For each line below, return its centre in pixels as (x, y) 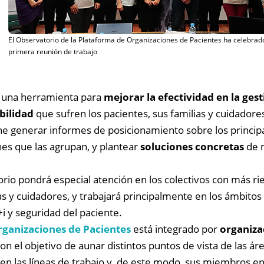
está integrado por (176, 229)
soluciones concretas (193, 147)
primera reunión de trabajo (53, 51)
